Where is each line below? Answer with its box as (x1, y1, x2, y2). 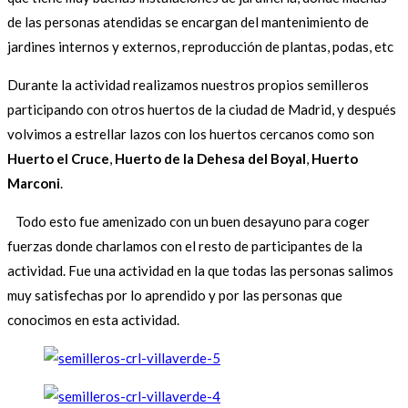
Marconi (7, 175, 60, 192)
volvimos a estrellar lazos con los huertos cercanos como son (7, 126, 374, 143)
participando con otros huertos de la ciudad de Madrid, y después (7, 101, 396, 118)
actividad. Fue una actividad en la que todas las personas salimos (7, 262, 393, 280)
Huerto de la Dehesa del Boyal (115, 150, 306, 168)
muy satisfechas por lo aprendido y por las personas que (7, 287, 342, 304)
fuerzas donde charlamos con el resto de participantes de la (7, 238, 362, 255)
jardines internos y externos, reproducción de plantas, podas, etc (7, 38, 393, 56)
